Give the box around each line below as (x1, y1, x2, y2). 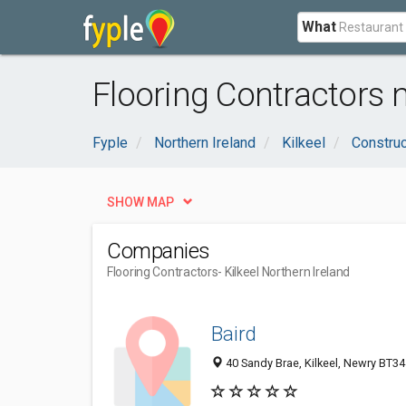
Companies (107, 238, 210, 264)
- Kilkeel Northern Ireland (217, 265, 351, 279)
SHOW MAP (107, 195, 174, 209)
